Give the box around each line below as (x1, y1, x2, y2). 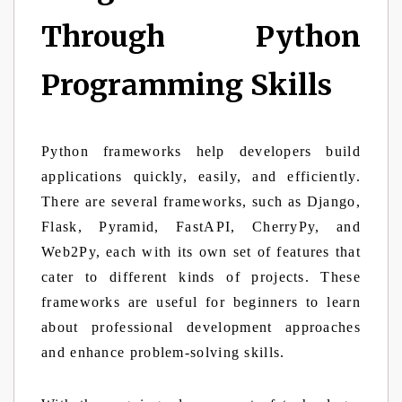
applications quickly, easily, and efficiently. (41, 169, 361, 184)
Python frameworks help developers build (41, 144, 361, 159)
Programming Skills (41, 67, 339, 103)
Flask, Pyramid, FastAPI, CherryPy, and (41, 219, 361, 234)
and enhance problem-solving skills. (41, 345, 285, 360)
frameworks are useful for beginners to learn (41, 294, 361, 310)
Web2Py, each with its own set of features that (41, 244, 361, 259)
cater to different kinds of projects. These (41, 269, 361, 284)
